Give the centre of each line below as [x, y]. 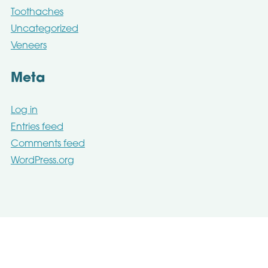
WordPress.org [42, 161]
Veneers [28, 46]
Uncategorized [44, 29]
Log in [24, 110]
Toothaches [37, 12]
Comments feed [48, 144]
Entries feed [37, 127]
